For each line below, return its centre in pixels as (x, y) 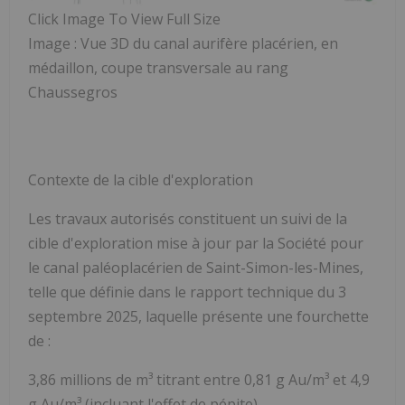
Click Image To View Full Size (124, 19)
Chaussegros (73, 92)
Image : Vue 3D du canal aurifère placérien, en (183, 43)
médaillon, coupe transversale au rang (158, 67)
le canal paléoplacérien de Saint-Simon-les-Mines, (196, 267)
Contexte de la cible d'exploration (141, 179)
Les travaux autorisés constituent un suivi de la (188, 218)
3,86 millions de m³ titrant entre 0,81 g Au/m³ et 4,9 (199, 379)
